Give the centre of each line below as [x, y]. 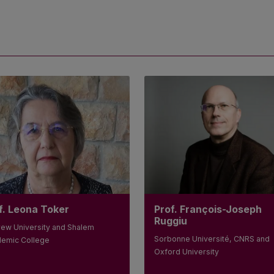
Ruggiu [171, 221]
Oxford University [187, 252]
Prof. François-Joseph [208, 209]
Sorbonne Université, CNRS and [212, 239]
